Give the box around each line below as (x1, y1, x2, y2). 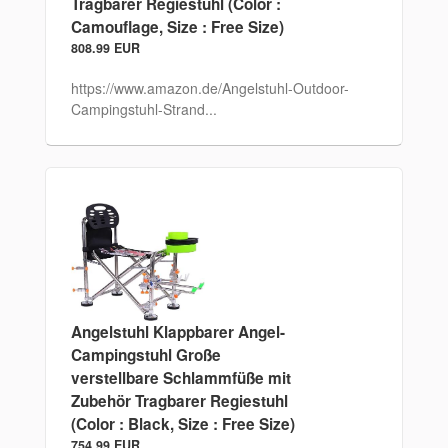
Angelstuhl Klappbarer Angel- (70, 321, 285, 344)
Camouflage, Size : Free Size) (70, 16, 284, 39)
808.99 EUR (70, 39, 140, 58)
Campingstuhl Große (70, 344, 221, 367)
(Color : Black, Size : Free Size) (70, 413, 295, 436)
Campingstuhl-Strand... (70, 99, 217, 120)
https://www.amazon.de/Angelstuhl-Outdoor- (70, 78, 349, 99)
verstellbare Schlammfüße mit (70, 367, 291, 390)
